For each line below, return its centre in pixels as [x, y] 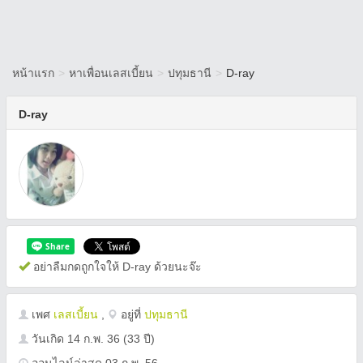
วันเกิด [48, 339]
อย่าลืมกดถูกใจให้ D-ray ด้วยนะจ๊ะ [116, 267]
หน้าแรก [33, 73]
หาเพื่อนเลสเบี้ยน [111, 73]
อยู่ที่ [131, 314]
